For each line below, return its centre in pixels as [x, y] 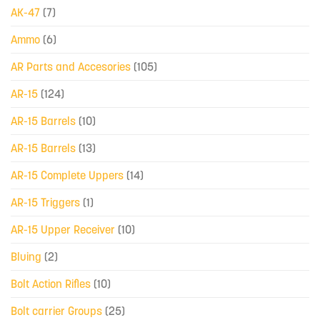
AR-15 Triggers [45, 202]
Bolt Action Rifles [51, 284]
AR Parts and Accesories [71, 67]
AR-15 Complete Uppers [67, 175]
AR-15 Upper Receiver [63, 230]
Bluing [26, 257]
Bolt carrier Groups [56, 311]
